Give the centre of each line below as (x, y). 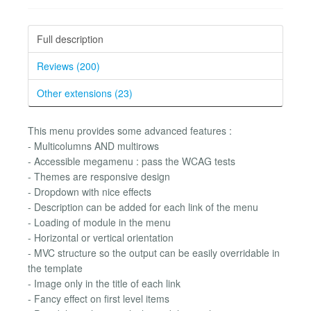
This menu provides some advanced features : (130, 130)
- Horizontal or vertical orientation (101, 237)
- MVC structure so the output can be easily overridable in (154, 252)
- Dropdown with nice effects (90, 191)
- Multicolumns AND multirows (93, 145)
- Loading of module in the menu (99, 222)
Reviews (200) (68, 66)
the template (55, 268)
